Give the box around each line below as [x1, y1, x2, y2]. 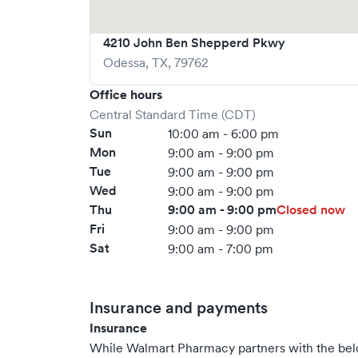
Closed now [276, 201, 346, 218]
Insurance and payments [89, 298, 268, 317]
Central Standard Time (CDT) [89, 106, 256, 122]
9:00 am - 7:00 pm [168, 241, 274, 257]
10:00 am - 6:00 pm [168, 125, 280, 141]
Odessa [103, 54, 145, 70]
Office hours [89, 86, 162, 103]
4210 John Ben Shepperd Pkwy [103, 34, 285, 51]
